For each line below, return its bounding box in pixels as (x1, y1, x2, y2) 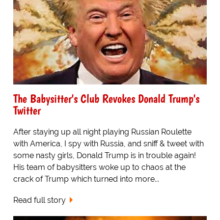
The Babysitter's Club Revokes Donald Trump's (13, 91, 199, 106)
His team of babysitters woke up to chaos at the (13, 162, 186, 172)
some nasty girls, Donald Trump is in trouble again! (13, 150, 196, 160)
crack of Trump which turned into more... (13, 174, 159, 184)
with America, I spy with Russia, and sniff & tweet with (13, 138, 204, 148)
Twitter (13, 103, 41, 117)
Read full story (13, 195, 66, 205)
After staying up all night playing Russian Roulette (13, 127, 192, 137)
